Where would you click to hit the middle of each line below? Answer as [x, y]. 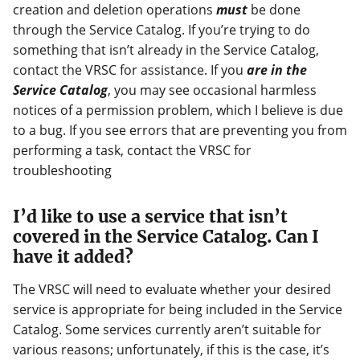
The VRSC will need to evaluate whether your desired [172, 290]
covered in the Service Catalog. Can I [166, 237]
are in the [277, 70]
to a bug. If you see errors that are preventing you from [180, 130]
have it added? [73, 257]
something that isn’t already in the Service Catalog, [166, 49]
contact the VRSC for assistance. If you [130, 70]
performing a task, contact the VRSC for [132, 150]
